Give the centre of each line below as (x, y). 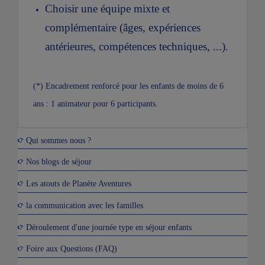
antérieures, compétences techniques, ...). (137, 46)
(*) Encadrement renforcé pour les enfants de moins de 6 (128, 85)
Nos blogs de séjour (59, 162)
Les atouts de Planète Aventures (79, 183)
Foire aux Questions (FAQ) (72, 248)
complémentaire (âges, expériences (123, 27)
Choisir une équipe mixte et (107, 8)
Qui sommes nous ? (59, 140)
